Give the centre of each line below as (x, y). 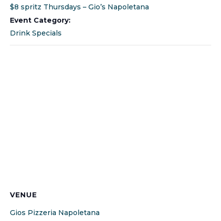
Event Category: (40, 20)
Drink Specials (36, 33)
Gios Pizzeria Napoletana (55, 212)
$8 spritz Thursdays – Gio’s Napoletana (79, 7)
